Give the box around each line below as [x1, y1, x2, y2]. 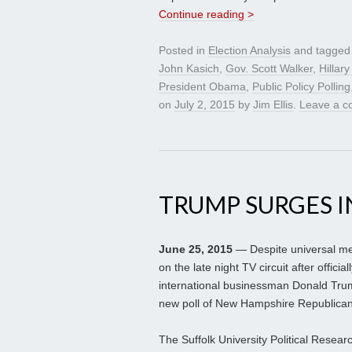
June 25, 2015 [159, 243, 233, 256]
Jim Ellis [253, 98, 293, 112]
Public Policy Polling [252, 80, 350, 93]
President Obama [159, 80, 246, 93]
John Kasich [159, 62, 219, 75]
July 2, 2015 [174, 98, 235, 112]
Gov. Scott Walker [225, 62, 313, 75]
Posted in [159, 44, 208, 57]
